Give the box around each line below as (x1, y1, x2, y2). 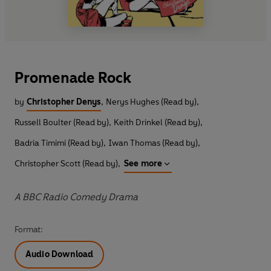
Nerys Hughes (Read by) (106, 96, 197, 107)
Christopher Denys (27, 96, 101, 107)
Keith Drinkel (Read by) (114, 117, 200, 128)
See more (124, 158, 163, 169)
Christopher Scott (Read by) (15, 158, 118, 169)
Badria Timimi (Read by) (15, 137, 103, 148)
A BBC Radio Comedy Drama (15, 191, 138, 203)
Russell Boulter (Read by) (15, 117, 109, 128)
